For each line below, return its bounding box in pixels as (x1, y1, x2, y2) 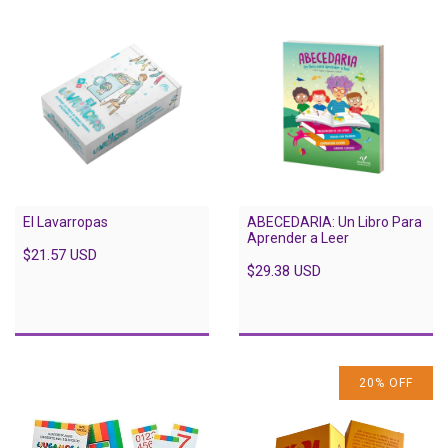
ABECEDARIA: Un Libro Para (247, 213, 422, 230)
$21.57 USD (23, 245, 97, 264)
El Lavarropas (23, 213, 108, 230)
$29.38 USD (247, 261, 321, 280)
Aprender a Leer (247, 229, 349, 246)
